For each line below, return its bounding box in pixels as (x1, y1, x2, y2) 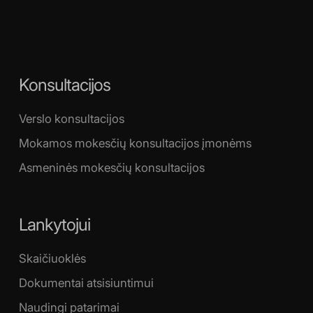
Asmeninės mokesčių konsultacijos (18, 161, 205, 175)
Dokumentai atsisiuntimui (18, 276, 154, 290)
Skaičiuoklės (18, 252, 86, 265)
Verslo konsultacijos (18, 112, 124, 126)
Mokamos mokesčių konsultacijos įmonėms (18, 136, 252, 151)
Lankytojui (18, 214, 90, 235)
